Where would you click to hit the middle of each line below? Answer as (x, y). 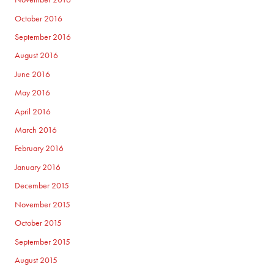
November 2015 (43, 204)
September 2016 (43, 37)
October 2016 (39, 18)
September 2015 (43, 242)
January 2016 (38, 167)
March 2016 (36, 130)
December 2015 (42, 186)
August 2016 (37, 56)
